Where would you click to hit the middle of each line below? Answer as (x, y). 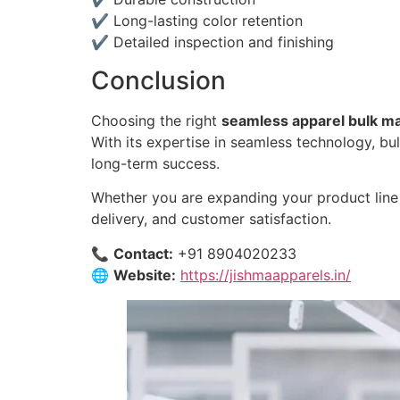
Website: (145, 275)
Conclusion (158, 80)
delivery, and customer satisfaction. (211, 219)
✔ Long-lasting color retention (197, 21)
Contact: (143, 253)
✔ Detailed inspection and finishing (212, 42)
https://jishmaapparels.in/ (266, 275)
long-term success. (155, 163)
